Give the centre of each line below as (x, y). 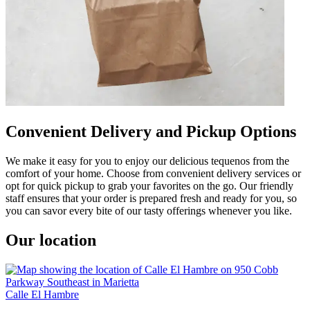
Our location (51, 240)
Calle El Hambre (42, 294)
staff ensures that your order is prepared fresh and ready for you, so (151, 198)
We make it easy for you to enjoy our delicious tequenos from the (147, 161)
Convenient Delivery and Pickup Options (151, 131)
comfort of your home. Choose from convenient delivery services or (153, 173)
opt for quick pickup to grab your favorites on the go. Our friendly (149, 185)
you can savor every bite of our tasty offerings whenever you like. (149, 210)
